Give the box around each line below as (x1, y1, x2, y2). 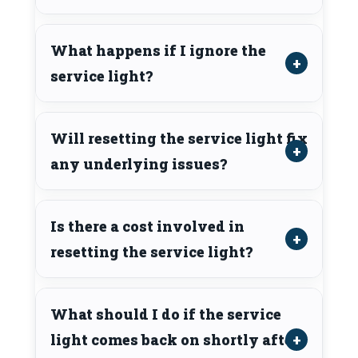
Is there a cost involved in (50, 216, 245, 236)
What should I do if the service (50, 304, 281, 324)
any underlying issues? (50, 153, 227, 173)
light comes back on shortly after (50, 329, 299, 349)
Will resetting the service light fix (50, 128, 308, 148)
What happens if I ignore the (50, 40, 266, 60)
